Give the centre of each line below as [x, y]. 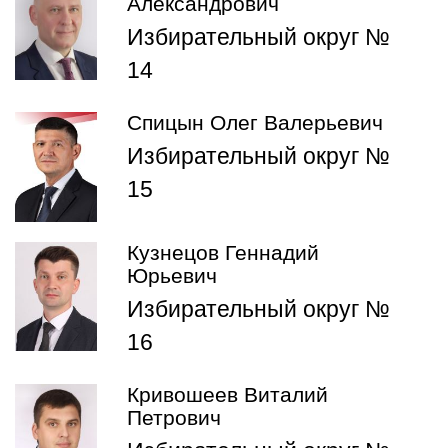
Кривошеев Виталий [227, 394]
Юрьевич [172, 275]
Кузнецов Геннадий [223, 252]
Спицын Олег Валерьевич [255, 123]
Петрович [174, 417]
